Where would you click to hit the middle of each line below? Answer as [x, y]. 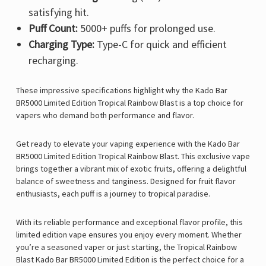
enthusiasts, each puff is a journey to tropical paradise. [113, 194]
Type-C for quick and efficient [160, 45]
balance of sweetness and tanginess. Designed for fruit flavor [126, 181]
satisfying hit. [58, 12]
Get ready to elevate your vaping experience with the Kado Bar [128, 144]
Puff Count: [53, 28]
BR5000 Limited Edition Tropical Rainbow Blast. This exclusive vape [133, 156]
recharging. [53, 61]
